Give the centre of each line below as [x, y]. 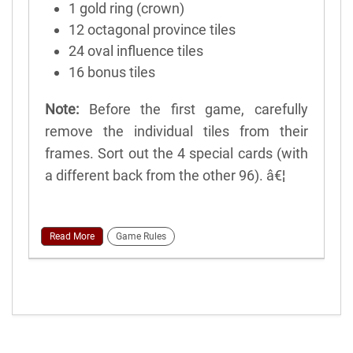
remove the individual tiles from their [176, 131]
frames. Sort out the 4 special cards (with [176, 153]
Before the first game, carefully [193, 109]
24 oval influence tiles [136, 50]
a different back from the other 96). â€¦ [165, 175]
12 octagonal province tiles [152, 29]
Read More [72, 236]
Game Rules [141, 236]
